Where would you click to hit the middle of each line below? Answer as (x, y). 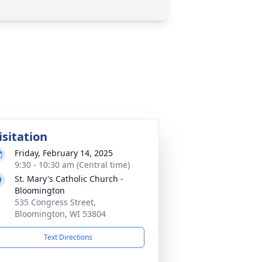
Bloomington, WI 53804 (60, 214)
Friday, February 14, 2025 (64, 153)
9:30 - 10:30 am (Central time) (72, 165)
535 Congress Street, (55, 202)
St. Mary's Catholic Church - (69, 179)
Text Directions (68, 237)
